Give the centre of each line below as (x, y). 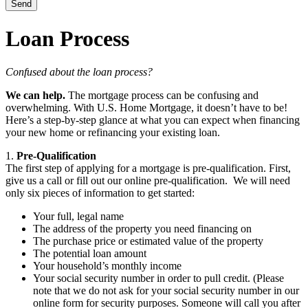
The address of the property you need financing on (142, 229)
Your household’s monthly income (107, 266)
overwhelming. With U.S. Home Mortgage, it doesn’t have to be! (146, 108)
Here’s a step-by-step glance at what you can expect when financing (153, 120)
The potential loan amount (90, 254)
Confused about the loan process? (79, 72)
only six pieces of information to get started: (100, 193)
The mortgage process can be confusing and (163, 96)
